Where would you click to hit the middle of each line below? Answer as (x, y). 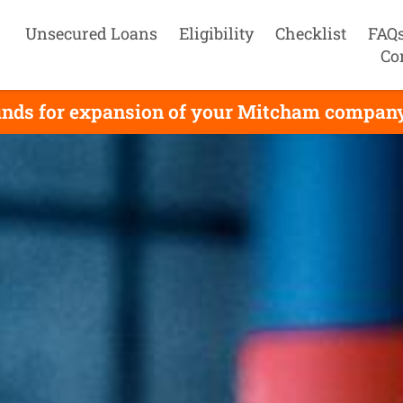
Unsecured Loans (91, 33)
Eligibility (216, 33)
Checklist (310, 33)
